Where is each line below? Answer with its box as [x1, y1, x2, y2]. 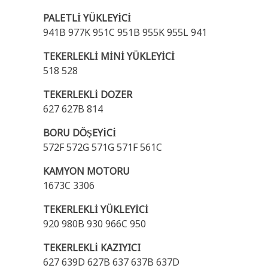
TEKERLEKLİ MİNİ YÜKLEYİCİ [43, 50, 175, 63]
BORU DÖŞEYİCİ [43, 126, 116, 139]
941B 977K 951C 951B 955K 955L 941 [43, 26, 207, 39]
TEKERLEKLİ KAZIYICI [43, 241, 141, 254]
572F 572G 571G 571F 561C [43, 141, 162, 154]
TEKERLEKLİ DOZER [43, 88, 132, 101]
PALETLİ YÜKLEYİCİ [43, 11, 131, 25]
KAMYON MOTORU [43, 165, 130, 178]
